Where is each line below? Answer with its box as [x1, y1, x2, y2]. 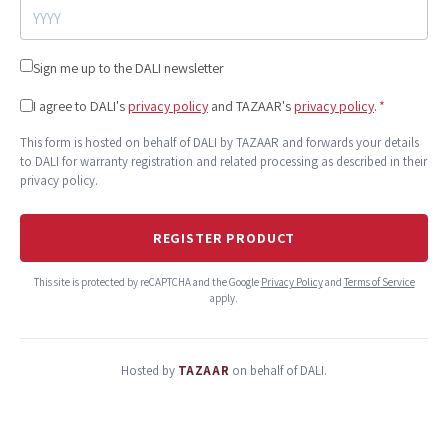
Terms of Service [343, 275, 415, 290]
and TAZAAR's [211, 97, 291, 116]
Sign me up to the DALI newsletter [33, 59, 224, 78]
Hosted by [120, 362, 175, 380]
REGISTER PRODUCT [152, 229, 296, 248]
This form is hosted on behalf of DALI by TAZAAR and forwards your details [20, 134, 419, 152]
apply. [210, 291, 238, 306]
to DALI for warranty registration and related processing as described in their [20, 153, 427, 171]
